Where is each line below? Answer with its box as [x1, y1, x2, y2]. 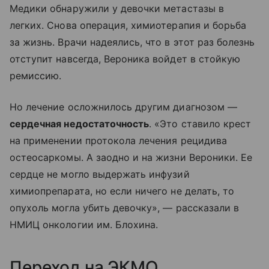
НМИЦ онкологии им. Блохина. [10, 218, 159, 231]
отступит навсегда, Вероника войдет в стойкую [10, 52, 241, 65]
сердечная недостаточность [10, 117, 150, 130]
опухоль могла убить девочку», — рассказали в [10, 201, 240, 214]
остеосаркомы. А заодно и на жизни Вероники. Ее [10, 151, 253, 163]
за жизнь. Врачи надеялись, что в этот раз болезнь [10, 35, 255, 48]
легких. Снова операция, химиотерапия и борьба [10, 19, 247, 31]
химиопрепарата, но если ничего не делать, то [10, 184, 235, 197]
